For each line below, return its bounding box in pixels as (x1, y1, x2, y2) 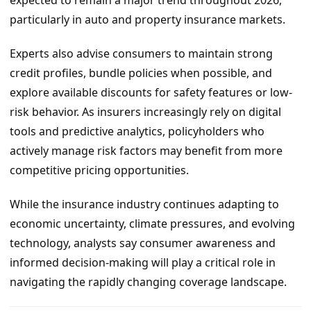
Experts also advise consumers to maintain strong (10, 46, 273, 62)
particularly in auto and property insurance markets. (10, 12, 285, 28)
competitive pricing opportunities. (10, 162, 189, 178)
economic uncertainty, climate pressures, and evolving (10, 215, 295, 231)
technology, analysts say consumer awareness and (10, 235, 276, 251)
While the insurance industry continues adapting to (10, 196, 279, 212)
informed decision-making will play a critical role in (10, 254, 276, 270)
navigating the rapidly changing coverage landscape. (10, 274, 287, 289)
